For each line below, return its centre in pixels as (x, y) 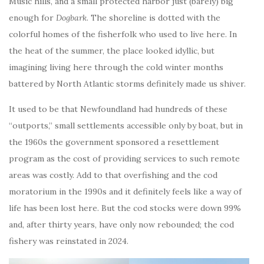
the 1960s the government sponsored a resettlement (114, 142)
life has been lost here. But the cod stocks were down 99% (125, 208)
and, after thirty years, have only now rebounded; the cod (121, 225)
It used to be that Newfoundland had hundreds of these (118, 109)
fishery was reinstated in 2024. (69, 241)
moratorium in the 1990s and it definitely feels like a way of (125, 192)
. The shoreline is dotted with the (154, 18)
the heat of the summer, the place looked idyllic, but (112, 51)
